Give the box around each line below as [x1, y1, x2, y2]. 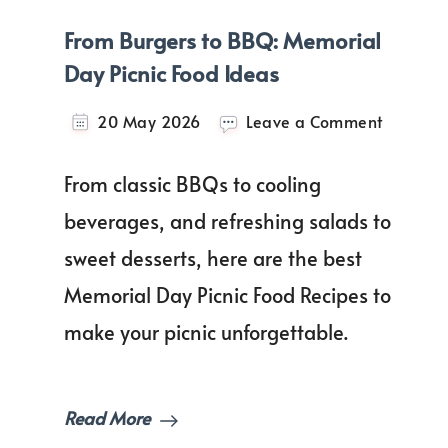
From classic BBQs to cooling [64, 170, 321, 199]
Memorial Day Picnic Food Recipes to [64, 281, 391, 310]
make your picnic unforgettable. [64, 318, 348, 347]
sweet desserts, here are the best [64, 244, 362, 273]
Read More [64, 405, 150, 431]
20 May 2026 [97, 111, 201, 133]
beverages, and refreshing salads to [64, 207, 391, 236]
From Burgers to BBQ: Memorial [64, 24, 381, 55]
